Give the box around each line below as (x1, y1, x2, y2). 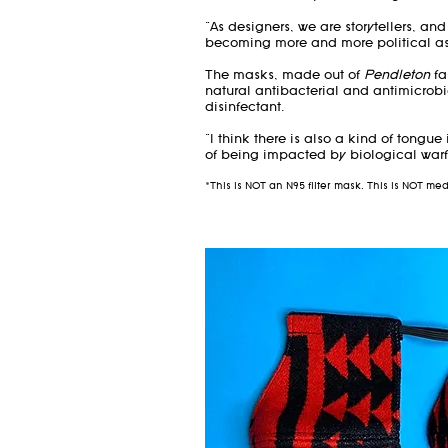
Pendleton (364, 70, 430, 82)
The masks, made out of (205, 70, 364, 82)
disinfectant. (205, 102, 285, 114)
